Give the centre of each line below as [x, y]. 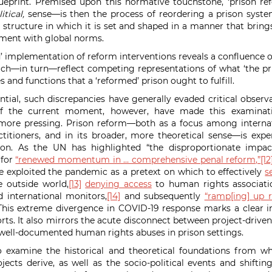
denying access [118, 184]
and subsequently [162, 196]
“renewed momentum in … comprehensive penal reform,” [138, 160]
